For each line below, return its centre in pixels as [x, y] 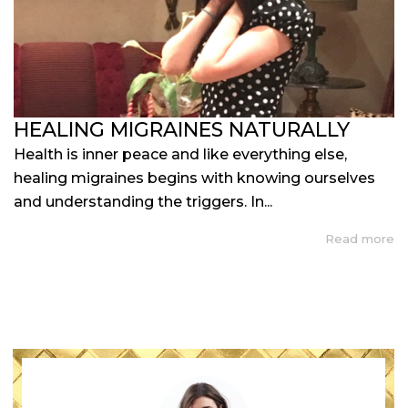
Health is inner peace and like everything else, [180, 155]
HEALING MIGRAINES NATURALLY [182, 130]
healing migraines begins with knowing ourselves [194, 178]
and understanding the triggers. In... [143, 202]
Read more [360, 238]
